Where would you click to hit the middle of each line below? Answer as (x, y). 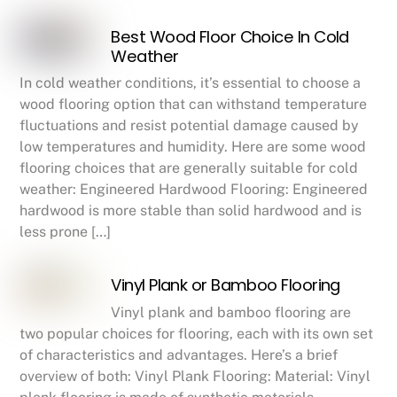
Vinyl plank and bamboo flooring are (231, 312)
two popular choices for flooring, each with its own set (197, 333)
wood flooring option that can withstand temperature (194, 105)
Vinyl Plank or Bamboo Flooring (226, 285)
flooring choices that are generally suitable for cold (189, 168)
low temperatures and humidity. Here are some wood (193, 147)
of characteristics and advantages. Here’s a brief (179, 354)
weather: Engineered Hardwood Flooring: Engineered (194, 190)
